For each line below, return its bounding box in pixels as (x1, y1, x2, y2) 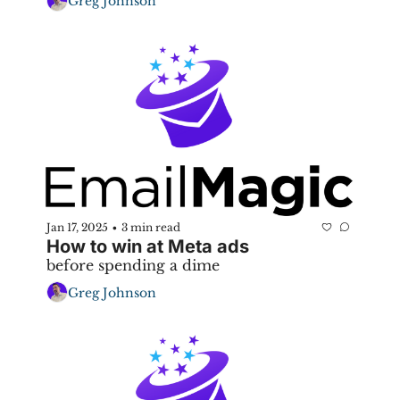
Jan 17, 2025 (46, 220, 108, 234)
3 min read (121, 220, 180, 234)
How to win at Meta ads (46, 236, 249, 258)
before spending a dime (46, 256, 220, 275)
